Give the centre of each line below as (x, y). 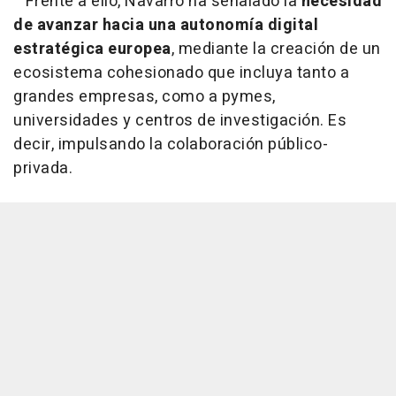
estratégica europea (92, 49)
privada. (43, 169)
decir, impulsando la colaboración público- (171, 145)
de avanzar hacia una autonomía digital (166, 26)
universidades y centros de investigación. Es (180, 121)
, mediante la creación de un (276, 49)
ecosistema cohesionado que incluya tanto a (181, 73)
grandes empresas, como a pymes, (145, 97)
